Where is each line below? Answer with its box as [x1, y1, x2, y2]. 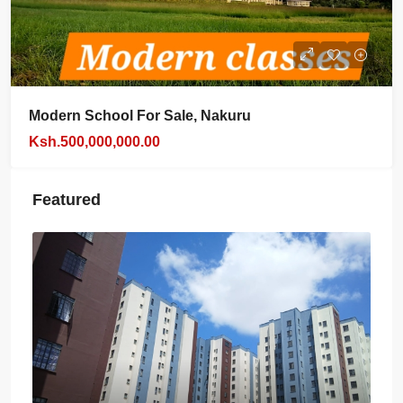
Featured [32, 191, 101, 209]
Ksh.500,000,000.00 [29, 134, 160, 149]
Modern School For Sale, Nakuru [29, 108, 251, 123]
